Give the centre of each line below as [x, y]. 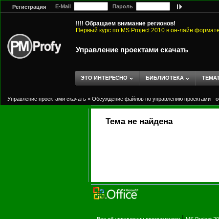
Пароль [122, 6]
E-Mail [62, 6]
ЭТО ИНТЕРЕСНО [104, 78]
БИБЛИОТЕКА [165, 78]
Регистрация [29, 7]
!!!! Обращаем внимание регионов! [126, 23]
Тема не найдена [139, 121]
